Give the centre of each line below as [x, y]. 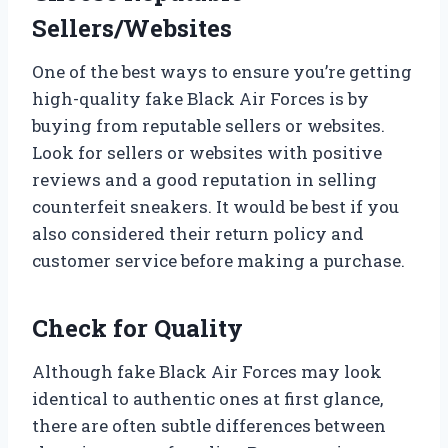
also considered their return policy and [198, 234]
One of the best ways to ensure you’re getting [222, 72]
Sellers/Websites [132, 28]
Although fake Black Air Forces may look [207, 372]
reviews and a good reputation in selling [204, 180]
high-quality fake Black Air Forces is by [200, 99]
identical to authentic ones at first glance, [207, 399]
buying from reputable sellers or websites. [208, 126]
